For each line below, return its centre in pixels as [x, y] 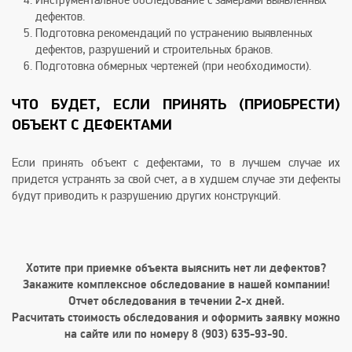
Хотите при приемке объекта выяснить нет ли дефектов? [176, 268]
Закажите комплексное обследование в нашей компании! [176, 285]
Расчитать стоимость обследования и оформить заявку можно [176, 318]
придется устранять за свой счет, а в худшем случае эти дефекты [176, 179]
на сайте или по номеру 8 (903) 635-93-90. [176, 334]
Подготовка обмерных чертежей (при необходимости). [173, 66]
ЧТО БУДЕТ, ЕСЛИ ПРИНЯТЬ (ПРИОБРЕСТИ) [176, 104]
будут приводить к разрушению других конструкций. [146, 196]
